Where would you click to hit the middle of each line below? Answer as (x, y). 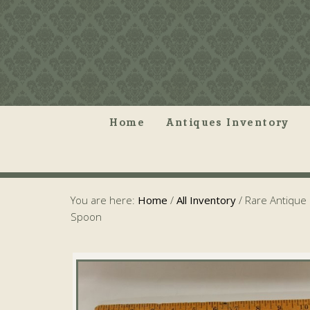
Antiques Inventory (228, 122)
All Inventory (206, 200)
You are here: (104, 200)
